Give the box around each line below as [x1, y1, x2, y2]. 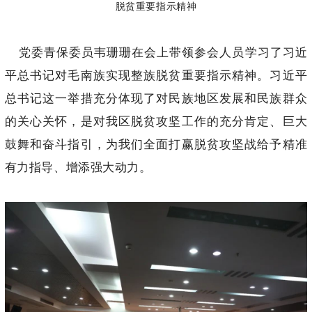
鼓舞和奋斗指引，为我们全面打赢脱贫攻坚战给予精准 [4, 137, 308, 151]
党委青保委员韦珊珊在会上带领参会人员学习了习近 [4, 45, 308, 59]
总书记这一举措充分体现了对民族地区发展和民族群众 [4, 91, 308, 105]
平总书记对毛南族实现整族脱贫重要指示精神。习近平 [4, 68, 308, 82]
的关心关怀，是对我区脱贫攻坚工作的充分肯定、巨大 [4, 114, 308, 128]
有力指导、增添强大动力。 [4, 160, 152, 174]
